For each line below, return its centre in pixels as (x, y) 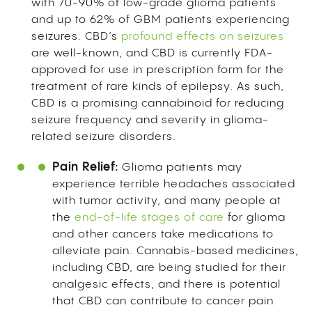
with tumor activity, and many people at (167, 201)
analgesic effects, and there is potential (166, 284)
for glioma (255, 217)
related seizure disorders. (106, 136)
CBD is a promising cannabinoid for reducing (158, 103)
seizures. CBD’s (76, 36)
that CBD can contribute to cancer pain (163, 301)
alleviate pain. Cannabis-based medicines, (175, 251)
